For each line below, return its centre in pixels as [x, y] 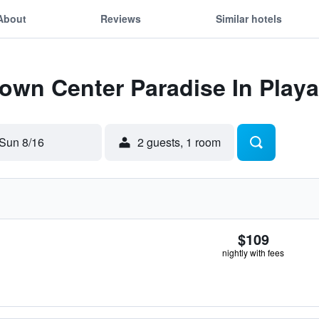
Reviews [121, 18]
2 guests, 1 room [179, 142]
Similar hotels [249, 18]
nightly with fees [253, 252]
